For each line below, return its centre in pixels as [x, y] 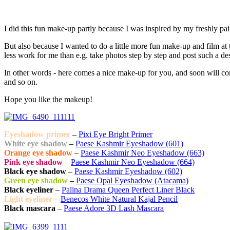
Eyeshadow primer [37, 134]
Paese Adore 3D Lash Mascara [114, 208]
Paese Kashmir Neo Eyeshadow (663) [142, 152]
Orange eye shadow [38, 152]
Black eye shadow [35, 171]
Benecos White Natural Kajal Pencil [119, 199]
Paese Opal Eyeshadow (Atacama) [132, 180]
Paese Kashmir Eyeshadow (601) [129, 143]
